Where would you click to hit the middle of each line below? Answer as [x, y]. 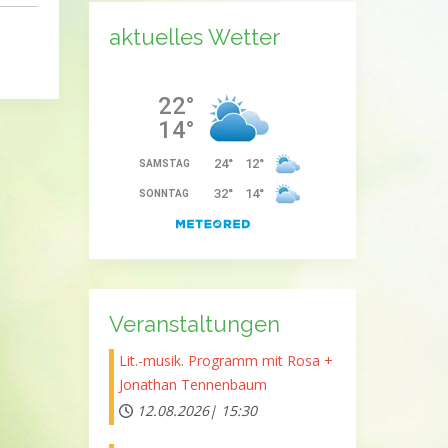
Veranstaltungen [194, 323]
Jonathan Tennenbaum [192, 384]
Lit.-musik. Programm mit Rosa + [225, 360]
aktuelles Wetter [194, 36]
